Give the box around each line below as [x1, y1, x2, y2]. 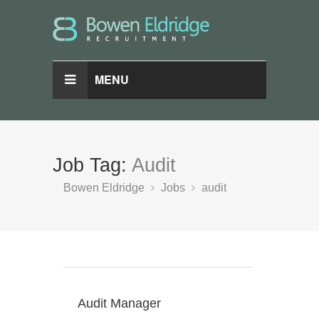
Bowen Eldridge [63, 182, 145, 194]
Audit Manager [78, 296, 161, 310]
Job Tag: [53, 155, 132, 176]
